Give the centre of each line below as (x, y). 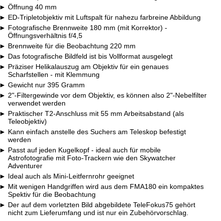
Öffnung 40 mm (31, 7)
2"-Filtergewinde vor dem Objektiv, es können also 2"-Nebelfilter (106, 95)
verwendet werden (37, 103)
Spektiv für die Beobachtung (52, 195)
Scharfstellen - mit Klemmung (54, 75)
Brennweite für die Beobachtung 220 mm (71, 46)
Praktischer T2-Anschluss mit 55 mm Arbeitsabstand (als (95, 114)
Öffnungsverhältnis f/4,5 (45, 36)
